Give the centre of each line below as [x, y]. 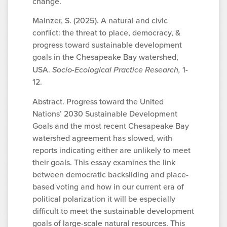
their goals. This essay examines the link [104, 162]
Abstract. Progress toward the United [98, 101]
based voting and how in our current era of [108, 186]
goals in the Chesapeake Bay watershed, [105, 57]
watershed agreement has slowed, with [102, 138]
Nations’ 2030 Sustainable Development [105, 113]
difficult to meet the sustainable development [113, 211]
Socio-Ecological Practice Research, [116, 70]
